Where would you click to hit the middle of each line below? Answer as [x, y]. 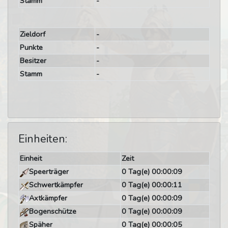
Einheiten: [43, 139]
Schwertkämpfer [56, 185]
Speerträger [49, 172]
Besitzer [33, 61]
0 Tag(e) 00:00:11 [152, 185]
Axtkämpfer [48, 198]
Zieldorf [32, 34]
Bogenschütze [52, 211]
